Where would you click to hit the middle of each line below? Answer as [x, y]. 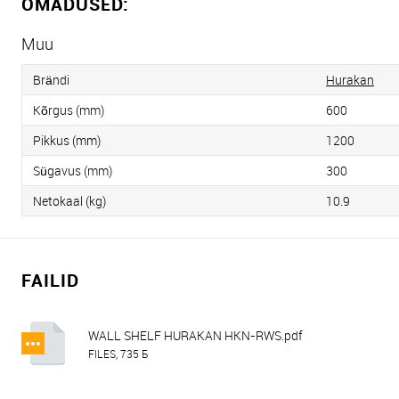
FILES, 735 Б [118, 354]
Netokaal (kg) [69, 201]
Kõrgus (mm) [69, 110]
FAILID [50, 280]
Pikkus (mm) [67, 140]
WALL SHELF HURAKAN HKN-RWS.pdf [195, 335]
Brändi [51, 80]
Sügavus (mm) [73, 171]
